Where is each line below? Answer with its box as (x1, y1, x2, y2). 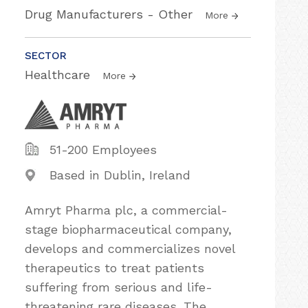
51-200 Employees (49, 142, 157, 157)
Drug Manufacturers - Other (25, 7, 197, 21)
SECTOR (25, 49, 67, 62)
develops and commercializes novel (25, 241, 235, 256)
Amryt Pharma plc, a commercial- (25, 203, 228, 217)
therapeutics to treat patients (25, 261, 204, 275)
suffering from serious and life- (25, 280, 212, 294)
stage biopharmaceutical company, (25, 222, 232, 236)
